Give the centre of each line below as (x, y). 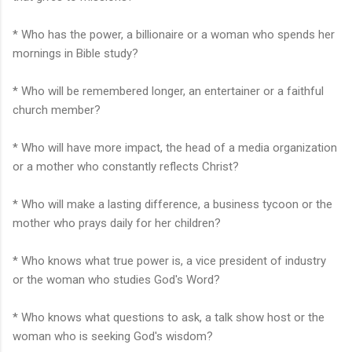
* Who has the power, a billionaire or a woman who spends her (174, 34)
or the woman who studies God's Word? (116, 279)
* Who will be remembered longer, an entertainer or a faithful (168, 91)
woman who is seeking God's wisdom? (113, 336)
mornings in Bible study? (75, 53)
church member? (57, 110)
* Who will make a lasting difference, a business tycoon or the (172, 204)
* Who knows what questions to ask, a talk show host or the (169, 317)
